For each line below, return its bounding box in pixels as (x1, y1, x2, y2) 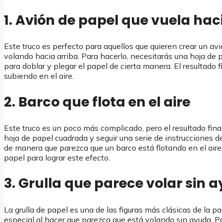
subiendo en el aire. (4, 71, 74, 81)
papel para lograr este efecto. (4, 152, 110, 163)
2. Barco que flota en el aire (4, 92, 190, 111)
